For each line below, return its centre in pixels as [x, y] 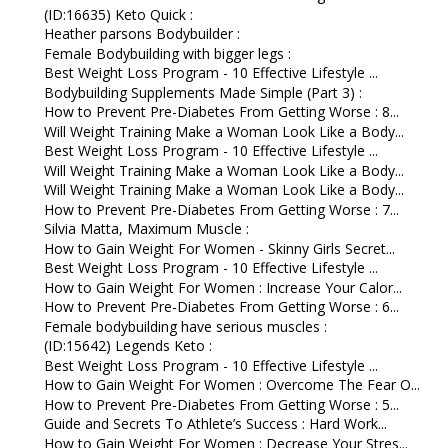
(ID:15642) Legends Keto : [127, 346]
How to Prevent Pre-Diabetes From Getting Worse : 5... [221, 404]
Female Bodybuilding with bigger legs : [167, 53]
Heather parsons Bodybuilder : [141, 34]
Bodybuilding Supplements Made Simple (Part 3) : [202, 92]
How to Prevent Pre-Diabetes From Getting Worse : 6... [221, 307]
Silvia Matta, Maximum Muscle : [146, 229]
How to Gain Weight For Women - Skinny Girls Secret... [219, 248]
